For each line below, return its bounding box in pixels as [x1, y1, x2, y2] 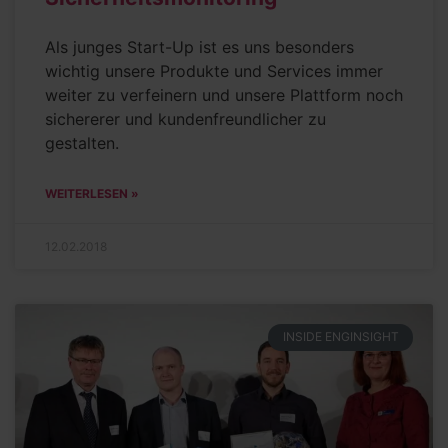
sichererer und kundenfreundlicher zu [45, 109, 326, 130]
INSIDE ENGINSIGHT [282, 329, 399, 345]
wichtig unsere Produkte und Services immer [45, 61, 383, 82]
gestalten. [45, 133, 119, 154]
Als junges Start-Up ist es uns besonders [45, 37, 354, 58]
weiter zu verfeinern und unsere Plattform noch [45, 85, 403, 106]
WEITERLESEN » [45, 186, 139, 202]
